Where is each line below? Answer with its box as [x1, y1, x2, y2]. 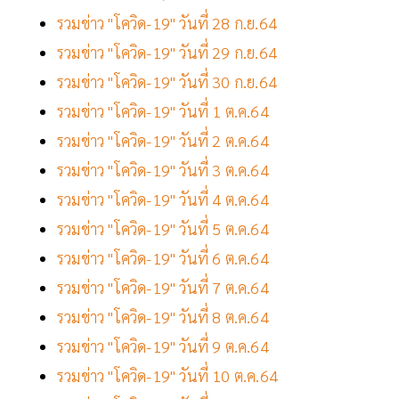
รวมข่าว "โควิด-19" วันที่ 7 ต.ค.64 [57, 277, 269, 298]
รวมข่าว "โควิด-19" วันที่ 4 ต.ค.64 [57, 189, 269, 210]
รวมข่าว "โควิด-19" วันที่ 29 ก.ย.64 [57, 42, 277, 63]
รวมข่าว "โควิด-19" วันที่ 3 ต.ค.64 [57, 159, 269, 181]
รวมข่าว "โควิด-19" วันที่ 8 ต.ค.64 [57, 306, 269, 328]
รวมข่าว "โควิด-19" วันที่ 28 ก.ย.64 [57, 12, 277, 34]
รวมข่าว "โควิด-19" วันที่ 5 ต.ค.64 [57, 218, 269, 240]
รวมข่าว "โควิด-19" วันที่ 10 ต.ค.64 [57, 365, 278, 387]
